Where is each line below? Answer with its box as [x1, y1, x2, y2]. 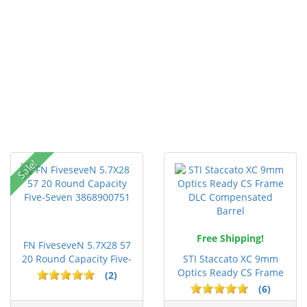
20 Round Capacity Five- [22, 251, 132, 265]
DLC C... [212, 279, 248, 293]
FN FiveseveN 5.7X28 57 [23, 238, 131, 251]
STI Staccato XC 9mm [182, 251, 278, 265]
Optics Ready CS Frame [177, 265, 284, 279]
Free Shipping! [197, 231, 264, 245]
